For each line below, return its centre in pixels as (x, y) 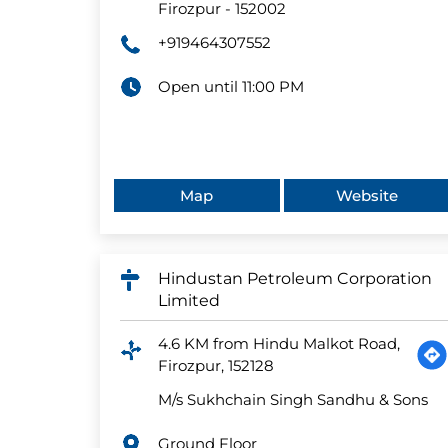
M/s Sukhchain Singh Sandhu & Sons (292, 400)
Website (366, 196)
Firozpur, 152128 (215, 366)
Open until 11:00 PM (230, 87)
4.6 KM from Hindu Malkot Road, (278, 344)
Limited (188, 301)
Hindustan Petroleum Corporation (294, 279)
